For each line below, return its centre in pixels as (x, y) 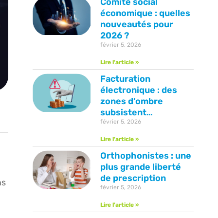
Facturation (126, 79)
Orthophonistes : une (146, 156)
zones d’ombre (132, 101)
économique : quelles (145, 13)
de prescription (133, 178)
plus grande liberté (141, 167)
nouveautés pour (137, 25)
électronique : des (139, 90)
